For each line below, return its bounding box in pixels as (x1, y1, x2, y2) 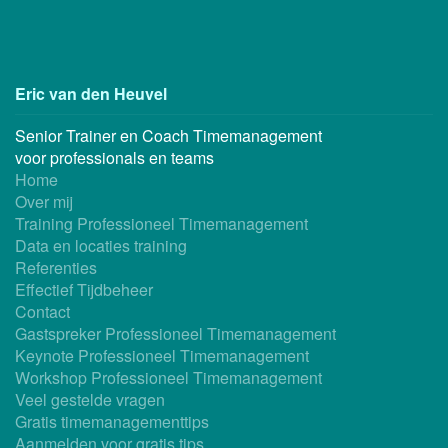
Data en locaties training (15, 233, 187, 257)
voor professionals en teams (15, 145, 214, 169)
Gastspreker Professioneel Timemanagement (15, 321, 336, 345)
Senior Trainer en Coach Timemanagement (15, 123, 322, 147)
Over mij (15, 189, 73, 213)
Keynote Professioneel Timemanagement (15, 343, 309, 367)
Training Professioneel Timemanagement (15, 211, 308, 235)
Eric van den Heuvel (15, 81, 167, 105)
